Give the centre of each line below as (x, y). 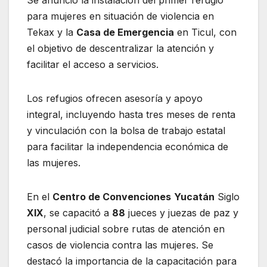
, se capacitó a (78, 212)
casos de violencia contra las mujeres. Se (120, 245)
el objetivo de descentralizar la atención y (120, 48)
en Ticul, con (205, 32)
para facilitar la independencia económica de (128, 146)
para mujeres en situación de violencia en (120, 16)
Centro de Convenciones (112, 196)
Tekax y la (52, 32)
